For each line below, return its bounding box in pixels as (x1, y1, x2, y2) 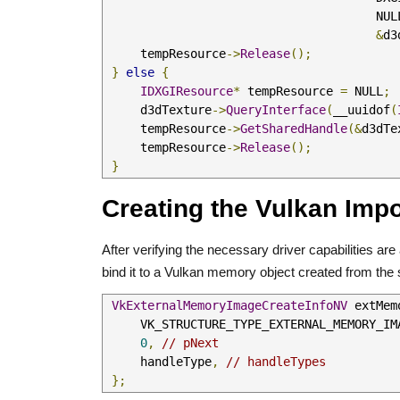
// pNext (162, 336, 219, 350)
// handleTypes (226, 354, 326, 369)
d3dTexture (140, 103, 212, 117)
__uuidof (333, 103, 390, 117)
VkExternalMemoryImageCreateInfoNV (112, 298, 347, 312)
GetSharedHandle (240, 121, 347, 136)
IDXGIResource (140, 84, 233, 98)
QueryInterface (226, 103, 326, 117)
